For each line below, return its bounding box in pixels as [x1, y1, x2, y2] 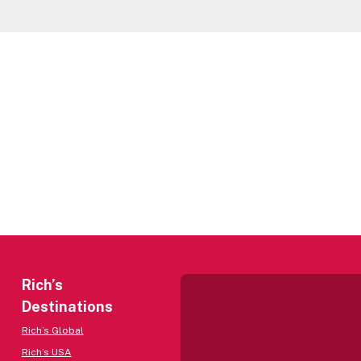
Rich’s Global [21, 325, 84, 336]
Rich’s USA [21, 346, 72, 358]
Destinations [21, 298, 113, 315]
